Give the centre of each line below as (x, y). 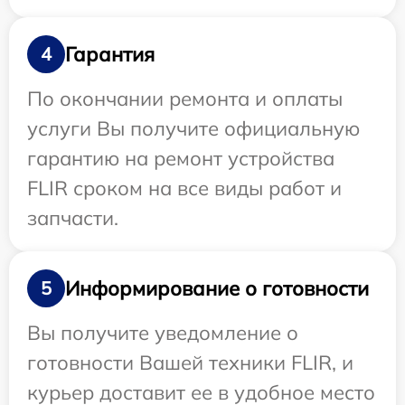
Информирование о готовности (217, 288)
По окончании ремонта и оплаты (185, 99)
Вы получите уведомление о (163, 333)
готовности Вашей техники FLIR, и (190, 363)
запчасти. (73, 218)
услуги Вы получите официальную (193, 129)
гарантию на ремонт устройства (181, 159)
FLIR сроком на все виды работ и (184, 188)
